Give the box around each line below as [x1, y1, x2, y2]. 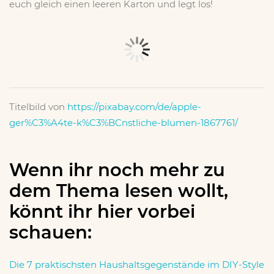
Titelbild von [9, 100, 67, 113]
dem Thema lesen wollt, [9, 179, 228, 201]
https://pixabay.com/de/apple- [67, 100, 201, 113]
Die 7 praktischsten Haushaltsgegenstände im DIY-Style [9, 258, 264, 270]
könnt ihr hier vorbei [9, 200, 195, 222]
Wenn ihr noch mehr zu [9, 158, 225, 180]
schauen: [9, 221, 92, 243]
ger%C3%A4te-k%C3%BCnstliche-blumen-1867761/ [9, 116, 238, 128]
